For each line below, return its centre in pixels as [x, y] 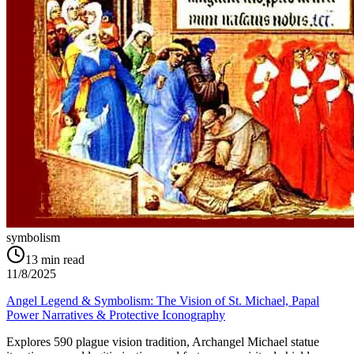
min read [63, 260]
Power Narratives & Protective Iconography [116, 315]
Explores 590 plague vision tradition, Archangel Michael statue [163, 342]
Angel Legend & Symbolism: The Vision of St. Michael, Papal [163, 301]
